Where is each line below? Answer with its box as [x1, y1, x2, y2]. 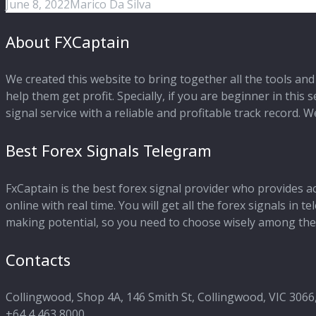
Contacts [6, 248, 71, 270]
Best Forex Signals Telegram [6, 140, 212, 162]
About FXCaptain [6, 30, 130, 52]
